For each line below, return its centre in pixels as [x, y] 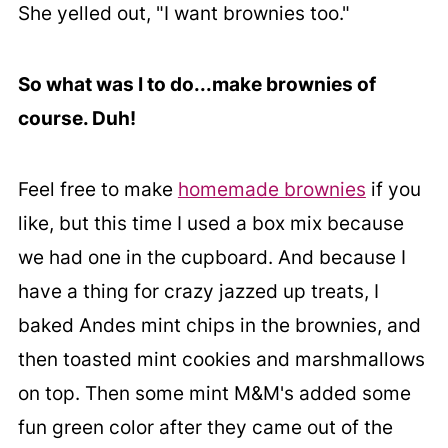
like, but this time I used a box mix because [210, 223]
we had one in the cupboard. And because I [211, 257]
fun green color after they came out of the [205, 427]
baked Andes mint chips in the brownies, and [219, 325]
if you [393, 189]
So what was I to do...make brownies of [196, 84]
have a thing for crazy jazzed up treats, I [198, 291]
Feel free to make [97, 189]
